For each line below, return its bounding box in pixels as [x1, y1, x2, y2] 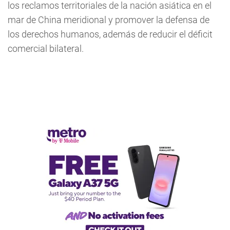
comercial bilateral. [8, 43, 84, 54]
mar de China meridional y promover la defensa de [8, 14, 209, 26]
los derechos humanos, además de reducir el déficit [8, 29, 213, 40]
